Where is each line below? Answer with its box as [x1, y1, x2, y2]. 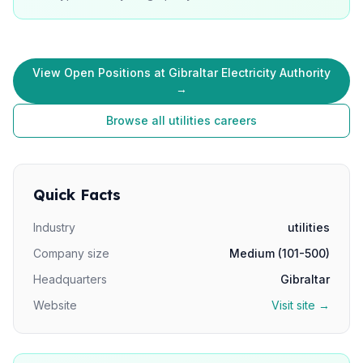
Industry [33, 220, 75, 234]
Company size [33, 246, 109, 260]
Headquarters [33, 272, 107, 286]
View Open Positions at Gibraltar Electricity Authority [32, 66, 331, 79]
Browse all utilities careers [106, 113, 257, 127]
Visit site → [271, 298, 330, 312]
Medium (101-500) [229, 246, 330, 260]
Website [33, 298, 77, 312]
